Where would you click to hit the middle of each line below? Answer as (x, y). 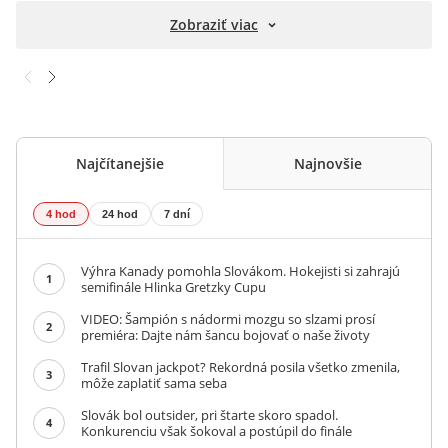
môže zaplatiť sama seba (154, 383)
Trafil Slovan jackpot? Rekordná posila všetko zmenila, (240, 367)
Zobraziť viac (214, 25)
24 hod (120, 214)
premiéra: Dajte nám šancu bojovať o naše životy (225, 335)
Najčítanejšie (120, 164)
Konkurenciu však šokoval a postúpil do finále (216, 431)
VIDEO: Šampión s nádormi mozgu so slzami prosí (228, 319)
